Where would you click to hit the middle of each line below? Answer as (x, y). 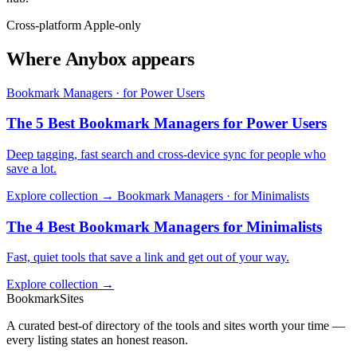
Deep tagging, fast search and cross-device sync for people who (166, 154)
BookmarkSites (45, 299)
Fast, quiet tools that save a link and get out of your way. (148, 257)
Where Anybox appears (101, 59)
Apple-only (112, 25)
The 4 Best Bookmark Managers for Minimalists (164, 226)
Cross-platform (44, 25)
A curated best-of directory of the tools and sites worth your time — (176, 326)
